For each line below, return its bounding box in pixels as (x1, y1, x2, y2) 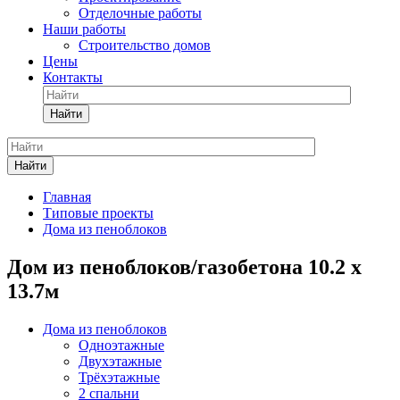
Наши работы (43, 21, 126, 37)
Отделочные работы (79, 5, 202, 21)
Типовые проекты (43, 205, 154, 221)
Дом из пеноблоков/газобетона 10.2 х (7, 254, 362, 279)
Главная (43, 189, 91, 204)
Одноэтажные (79, 337, 164, 353)
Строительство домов (79, 37, 211, 53)
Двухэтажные (79, 353, 162, 369)
